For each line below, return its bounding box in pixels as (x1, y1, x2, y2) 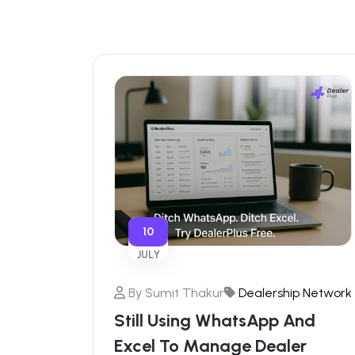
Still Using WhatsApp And (114, 310, 315, 331)
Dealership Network (239, 285, 352, 300)
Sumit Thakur (142, 285, 224, 300)
